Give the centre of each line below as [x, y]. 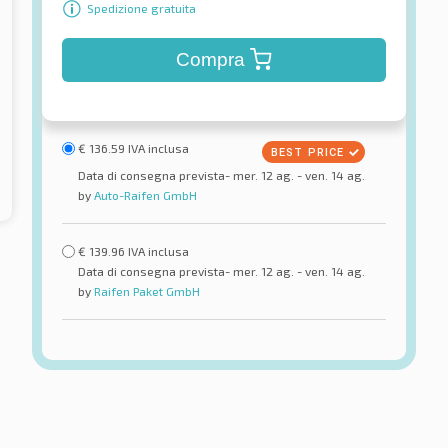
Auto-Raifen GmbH [144, 194]
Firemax [223, 379]
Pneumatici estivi [269, 429]
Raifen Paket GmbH [145, 290]
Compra [210, 59]
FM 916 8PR [245, 402]
